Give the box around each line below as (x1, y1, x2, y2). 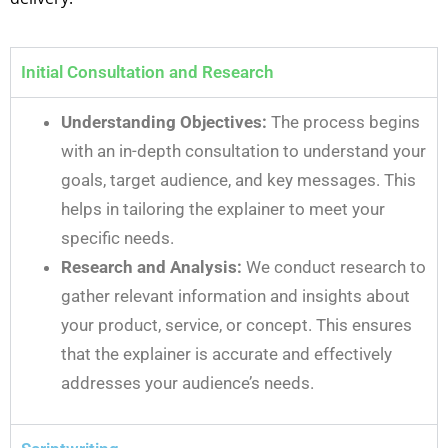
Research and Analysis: (61, 256, 242, 277)
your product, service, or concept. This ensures (61, 314, 412, 335)
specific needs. (61, 227, 174, 248)
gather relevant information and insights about (61, 285, 410, 306)
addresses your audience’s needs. (61, 372, 314, 393)
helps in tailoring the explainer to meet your (61, 198, 385, 219)
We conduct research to (242, 256, 426, 277)
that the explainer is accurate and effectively (61, 343, 392, 364)
